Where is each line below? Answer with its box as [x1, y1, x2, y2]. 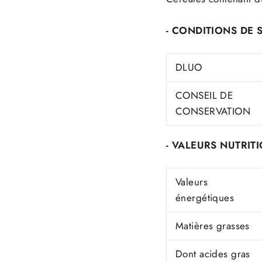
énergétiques [175, 191, 237, 205]
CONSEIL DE [175, 88, 233, 103]
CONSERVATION [175, 104, 251, 119]
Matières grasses [175, 219, 253, 233]
